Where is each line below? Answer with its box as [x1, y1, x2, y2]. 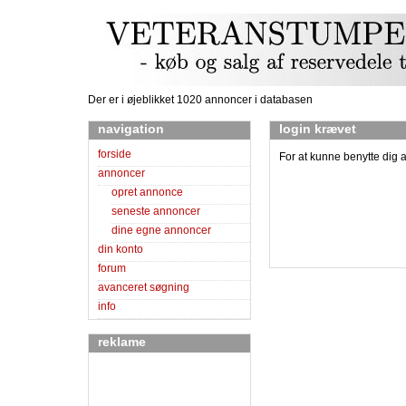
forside [98, 148, 131, 161]
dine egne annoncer [111, 224, 211, 237]
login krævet [279, 121, 356, 136]
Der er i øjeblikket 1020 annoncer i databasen [88, 93, 313, 106]
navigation [98, 121, 164, 136]
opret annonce [111, 186, 183, 199]
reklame [98, 334, 146, 350]
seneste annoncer [111, 205, 200, 218]
